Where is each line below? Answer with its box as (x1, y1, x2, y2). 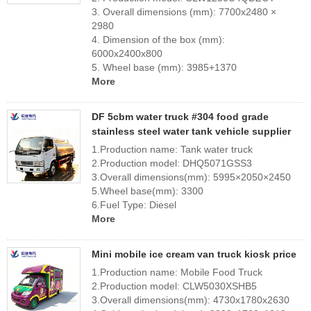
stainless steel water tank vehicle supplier (92, 126, 291, 137)
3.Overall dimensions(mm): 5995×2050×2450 (92, 171, 291, 183)
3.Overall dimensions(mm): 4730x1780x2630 (92, 294, 289, 305)
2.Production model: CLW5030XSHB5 (92, 280, 257, 292)
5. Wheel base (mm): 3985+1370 (92, 62, 237, 73)
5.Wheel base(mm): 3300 (92, 185, 203, 196)
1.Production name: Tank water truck (92, 144, 253, 155)
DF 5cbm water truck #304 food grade (92, 111, 269, 122)
